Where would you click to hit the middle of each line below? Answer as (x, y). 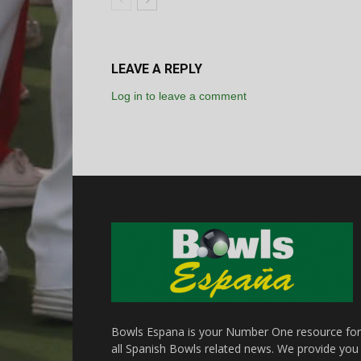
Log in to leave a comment (179, 96)
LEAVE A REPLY (157, 69)
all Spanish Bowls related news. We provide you (235, 349)
